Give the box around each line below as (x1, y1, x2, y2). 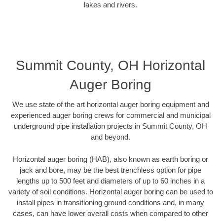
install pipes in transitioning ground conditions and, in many (17, 198, 204, 207)
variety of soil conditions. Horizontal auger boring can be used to (8, 187, 213, 196)
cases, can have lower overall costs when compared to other (13, 209, 208, 218)
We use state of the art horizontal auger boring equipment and (12, 100, 209, 109)
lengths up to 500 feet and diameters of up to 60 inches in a (16, 176, 205, 185)
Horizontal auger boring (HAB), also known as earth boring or (13, 154, 208, 163)
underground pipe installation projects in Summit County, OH (14, 122, 207, 131)
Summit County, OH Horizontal (16, 58, 205, 74)
